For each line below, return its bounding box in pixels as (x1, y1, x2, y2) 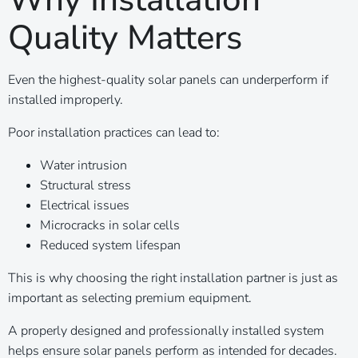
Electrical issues (40, 196, 129, 214)
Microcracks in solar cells (40, 216, 180, 234)
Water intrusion (40, 156, 127, 174)
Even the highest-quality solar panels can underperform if (8, 70, 328, 89)
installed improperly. (8, 90, 123, 109)
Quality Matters (8, 14, 242, 61)
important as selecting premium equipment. (8, 288, 252, 307)
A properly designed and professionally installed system (8, 321, 324, 340)
